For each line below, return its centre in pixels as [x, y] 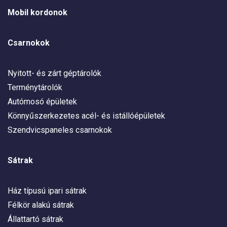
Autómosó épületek [42, 102]
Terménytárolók [35, 88]
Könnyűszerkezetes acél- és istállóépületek [86, 116]
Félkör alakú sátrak [41, 205]
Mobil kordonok [37, 13]
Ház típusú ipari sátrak [47, 191]
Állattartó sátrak [35, 219]
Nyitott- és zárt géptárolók [54, 73]
